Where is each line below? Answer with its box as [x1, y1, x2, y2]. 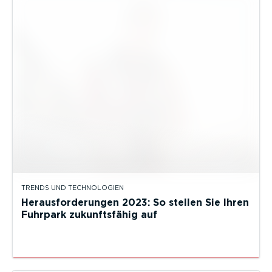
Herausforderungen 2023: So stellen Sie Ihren [21, 197, 249, 209]
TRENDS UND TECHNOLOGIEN [21, 184, 124, 192]
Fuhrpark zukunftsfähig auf [21, 209, 157, 221]
